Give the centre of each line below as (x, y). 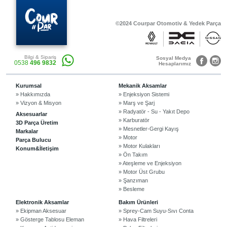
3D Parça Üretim (37, 123)
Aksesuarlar (31, 114)
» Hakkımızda (33, 94)
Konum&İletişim (37, 148)
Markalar (27, 131)
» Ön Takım (133, 155)
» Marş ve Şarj (136, 103)
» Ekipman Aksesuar (41, 211)
